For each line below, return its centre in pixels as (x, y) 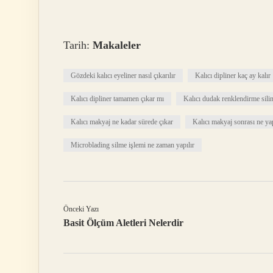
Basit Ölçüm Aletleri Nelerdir (123, 223)
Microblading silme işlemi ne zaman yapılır (133, 145)
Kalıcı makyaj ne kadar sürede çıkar (122, 122)
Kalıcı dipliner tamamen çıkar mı (117, 99)
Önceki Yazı (81, 209)
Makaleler (117, 45)
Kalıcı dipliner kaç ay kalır (233, 76)
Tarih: (78, 45)
